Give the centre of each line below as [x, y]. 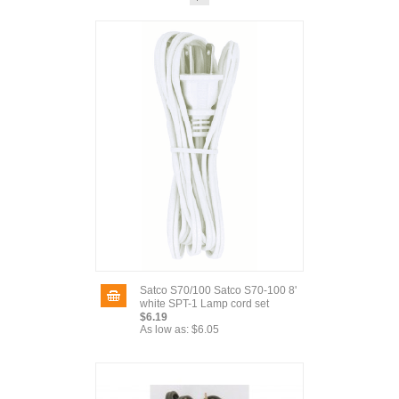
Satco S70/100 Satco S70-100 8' [218, 290]
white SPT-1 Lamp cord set [204, 304]
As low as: [164, 330]
